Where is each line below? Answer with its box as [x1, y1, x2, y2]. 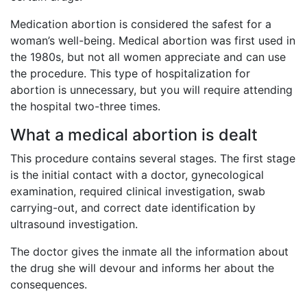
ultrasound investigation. [10, 217, 138, 232]
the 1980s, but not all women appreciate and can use [10, 50, 286, 64]
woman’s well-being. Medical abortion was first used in [10, 34, 295, 48]
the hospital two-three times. [10, 99, 160, 114]
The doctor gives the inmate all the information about [10, 245, 288, 259]
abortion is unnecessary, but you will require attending [10, 83, 293, 97]
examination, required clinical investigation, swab [10, 184, 265, 199]
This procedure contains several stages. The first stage [10, 151, 295, 166]
